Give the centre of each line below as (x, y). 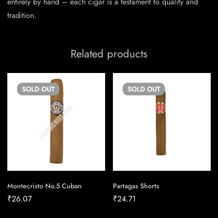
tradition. (22, 16)
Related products (109, 54)
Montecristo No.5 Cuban (45, 186)
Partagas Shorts (136, 186)
